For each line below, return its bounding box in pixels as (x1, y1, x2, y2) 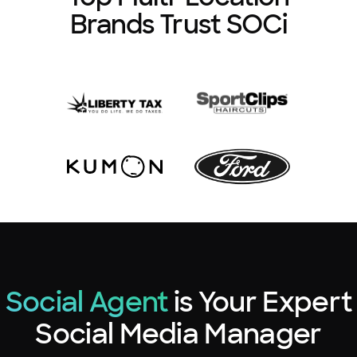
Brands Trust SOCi (70, 7, 287, 41)
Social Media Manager (35, 316, 322, 351)
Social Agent (5, 284, 168, 320)
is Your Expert (167, 284, 352, 320)
